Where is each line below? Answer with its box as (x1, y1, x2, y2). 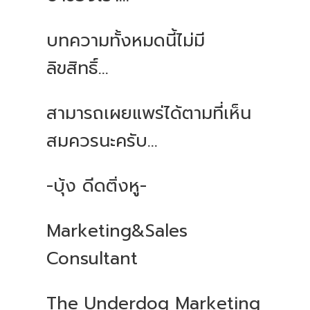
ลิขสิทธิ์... (46, 55, 109, 82)
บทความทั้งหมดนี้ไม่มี (46, 28, 206, 55)
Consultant (46, 246, 138, 273)
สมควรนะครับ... (46, 128, 158, 155)
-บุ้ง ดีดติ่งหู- (46, 173, 147, 200)
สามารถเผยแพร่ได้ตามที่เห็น (46, 100, 252, 127)
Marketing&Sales (46, 218, 188, 245)
